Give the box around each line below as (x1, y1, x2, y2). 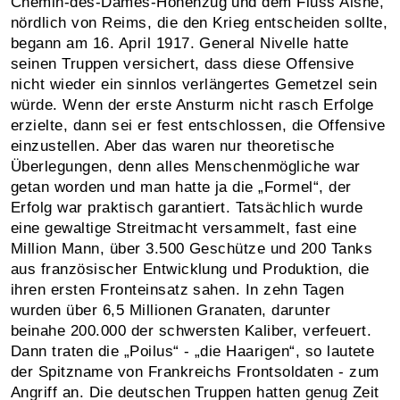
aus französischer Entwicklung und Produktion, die (11, 260, 370, 278)
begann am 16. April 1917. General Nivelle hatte (11, 34, 349, 52)
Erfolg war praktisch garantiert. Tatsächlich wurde (11, 198, 363, 216)
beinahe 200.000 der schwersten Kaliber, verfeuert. (11, 321, 372, 339)
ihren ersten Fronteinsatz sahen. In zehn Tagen (11, 280, 345, 298)
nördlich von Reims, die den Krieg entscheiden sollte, (11, 13, 388, 31)
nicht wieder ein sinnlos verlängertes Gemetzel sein (11, 75, 378, 93)
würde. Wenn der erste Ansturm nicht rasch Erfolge (11, 96, 374, 113)
